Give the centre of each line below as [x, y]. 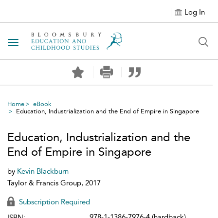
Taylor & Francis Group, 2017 [54, 183]
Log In [195, 12]
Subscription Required [54, 202]
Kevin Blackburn [43, 171]
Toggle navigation [44, 43]
